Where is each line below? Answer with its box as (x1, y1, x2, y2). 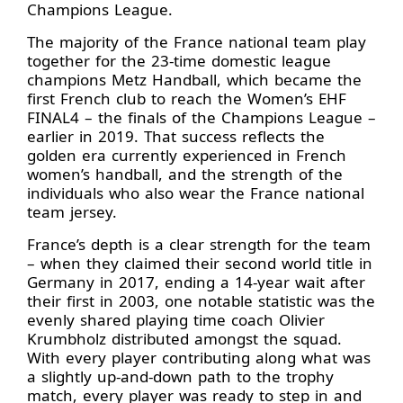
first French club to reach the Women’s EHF (27, 88, 346, 110)
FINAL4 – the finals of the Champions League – (27, 107, 376, 129)
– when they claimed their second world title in (27, 253, 372, 274)
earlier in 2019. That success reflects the (27, 126, 325, 148)
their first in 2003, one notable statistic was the (27, 291, 375, 312)
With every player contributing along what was (27, 347, 371, 369)
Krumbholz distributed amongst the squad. (27, 328, 342, 350)
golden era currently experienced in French (27, 145, 346, 166)
